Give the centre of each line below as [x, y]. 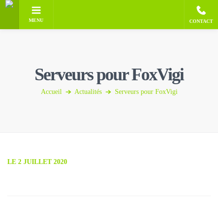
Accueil [51, 92]
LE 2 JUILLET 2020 [37, 162]
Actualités [88, 92]
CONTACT [201, 21]
